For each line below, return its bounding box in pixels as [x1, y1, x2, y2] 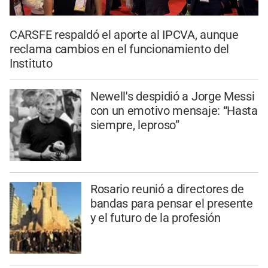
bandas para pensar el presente [90, 196, 253, 211]
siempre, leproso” [90, 117, 179, 132]
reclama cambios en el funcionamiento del [10, 41, 230, 56]
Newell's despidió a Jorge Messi [90, 89, 255, 103]
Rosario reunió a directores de [90, 182, 244, 197]
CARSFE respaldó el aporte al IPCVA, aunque [10, 27, 239, 42]
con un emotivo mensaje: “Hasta [90, 103, 258, 118]
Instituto [10, 56, 53, 71]
